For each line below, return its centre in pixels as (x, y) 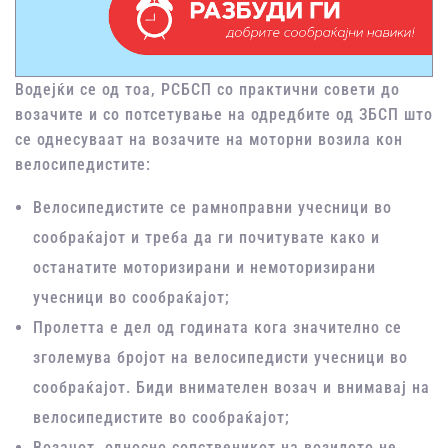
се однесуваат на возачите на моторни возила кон (209, 140)
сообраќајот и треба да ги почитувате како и (207, 238)
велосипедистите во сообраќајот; (162, 418)
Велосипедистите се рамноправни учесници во (213, 208)
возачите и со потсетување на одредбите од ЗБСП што (224, 115)
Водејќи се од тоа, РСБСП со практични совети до (207, 90)
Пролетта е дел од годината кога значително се (218, 328)
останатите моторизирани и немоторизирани (205, 268)
